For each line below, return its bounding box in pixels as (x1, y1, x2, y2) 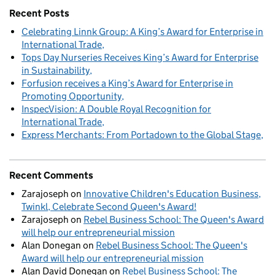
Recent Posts (9, 7, 69, 19)
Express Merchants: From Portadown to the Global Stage (21, 128, 261, 141)
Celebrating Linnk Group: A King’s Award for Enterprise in (21, 25, 263, 37)
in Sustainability (21, 64, 90, 76)
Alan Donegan (21, 239, 81, 251)
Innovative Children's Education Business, (83, 187, 261, 199)
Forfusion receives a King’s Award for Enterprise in (21, 77, 233, 89)
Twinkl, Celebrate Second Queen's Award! (21, 200, 196, 212)
